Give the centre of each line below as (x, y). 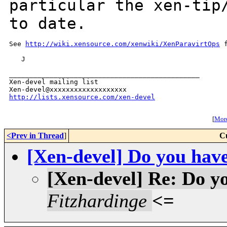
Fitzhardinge (97, 201)
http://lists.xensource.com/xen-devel (82, 97)
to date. (48, 24)
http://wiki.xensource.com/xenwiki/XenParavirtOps (123, 44)
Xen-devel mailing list (54, 82)
